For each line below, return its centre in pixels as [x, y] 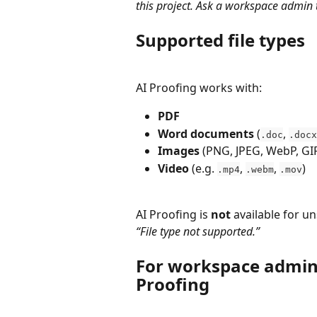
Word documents [206, 133]
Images [179, 151]
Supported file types [220, 40]
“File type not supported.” [198, 231]
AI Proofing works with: [199, 87]
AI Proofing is [173, 214]
